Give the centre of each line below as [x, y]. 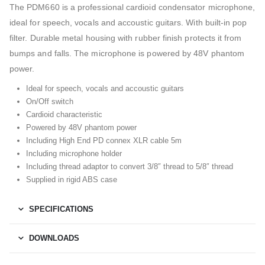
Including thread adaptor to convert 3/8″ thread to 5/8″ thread [129, 166]
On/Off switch [49, 101]
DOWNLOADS [54, 238]
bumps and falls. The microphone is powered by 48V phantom [127, 53]
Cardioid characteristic [64, 114]
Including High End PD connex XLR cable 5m [104, 140]
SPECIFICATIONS [61, 209]
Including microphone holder [74, 153]
